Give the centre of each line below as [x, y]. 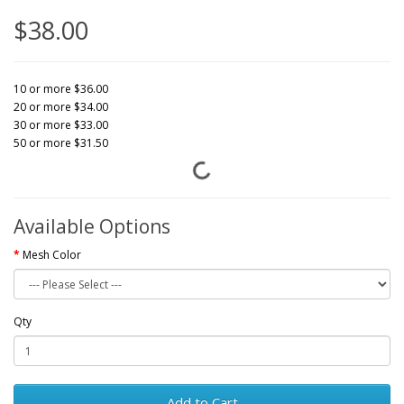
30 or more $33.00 [61, 125]
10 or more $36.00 [61, 89]
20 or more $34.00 [61, 107]
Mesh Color [52, 255]
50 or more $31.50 [61, 143]
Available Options [92, 226]
